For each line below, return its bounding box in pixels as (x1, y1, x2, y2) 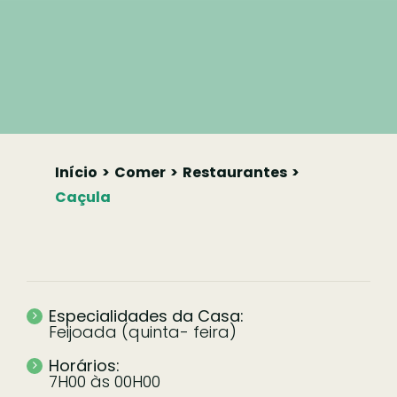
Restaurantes (183, 162, 288, 183)
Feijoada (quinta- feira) (49, 321, 237, 344)
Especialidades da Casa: (49, 305, 244, 328)
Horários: (49, 354, 120, 378)
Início (55, 162, 98, 183)
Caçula (55, 187, 112, 208)
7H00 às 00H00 (49, 370, 160, 393)
